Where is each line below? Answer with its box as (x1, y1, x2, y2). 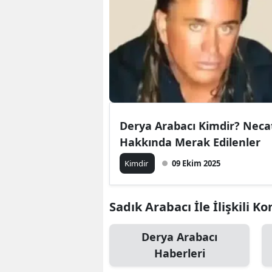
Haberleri (154, 245, 205, 260)
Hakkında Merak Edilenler (120, 134, 260, 149)
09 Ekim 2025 (172, 157, 220, 169)
